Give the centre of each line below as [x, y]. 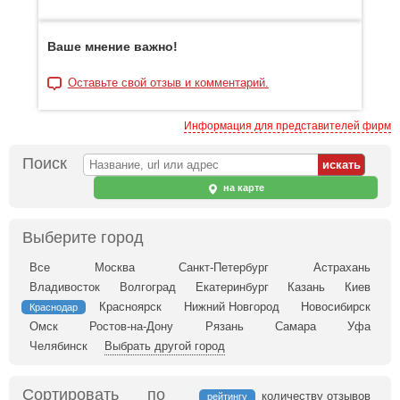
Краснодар [54, 307]
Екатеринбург [232, 287]
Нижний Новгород [231, 307]
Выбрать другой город [165, 346]
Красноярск [131, 307]
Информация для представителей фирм [287, 126]
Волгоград [147, 287]
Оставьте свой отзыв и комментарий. [168, 83]
